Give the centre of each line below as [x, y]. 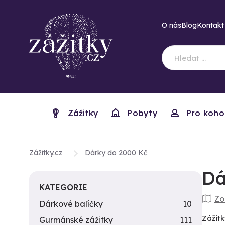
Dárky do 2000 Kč [116, 153]
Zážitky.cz [46, 153]
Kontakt [210, 25]
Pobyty [142, 113]
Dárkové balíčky [71, 204]
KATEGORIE [63, 187]
